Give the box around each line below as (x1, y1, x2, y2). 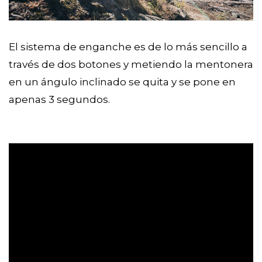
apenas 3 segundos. (9, 94, 110, 106)
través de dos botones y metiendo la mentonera (9, 58, 253, 71)
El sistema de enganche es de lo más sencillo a (9, 41, 247, 53)
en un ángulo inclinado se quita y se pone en (9, 76, 236, 88)
